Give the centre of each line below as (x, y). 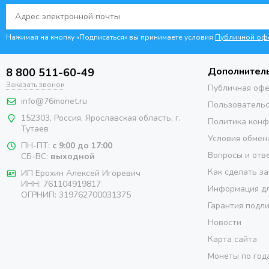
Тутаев (35, 129)
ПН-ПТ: (35, 146)
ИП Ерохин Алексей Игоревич (81, 174)
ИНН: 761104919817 (61, 184)
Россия (68, 118)
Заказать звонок (35, 85)
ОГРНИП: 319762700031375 (76, 195)
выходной (71, 157)
